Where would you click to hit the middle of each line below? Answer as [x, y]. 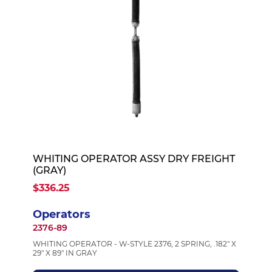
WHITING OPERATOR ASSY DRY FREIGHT [134, 159]
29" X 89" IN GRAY [65, 253]
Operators [61, 214]
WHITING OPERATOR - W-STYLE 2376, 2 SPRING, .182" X [134, 244]
